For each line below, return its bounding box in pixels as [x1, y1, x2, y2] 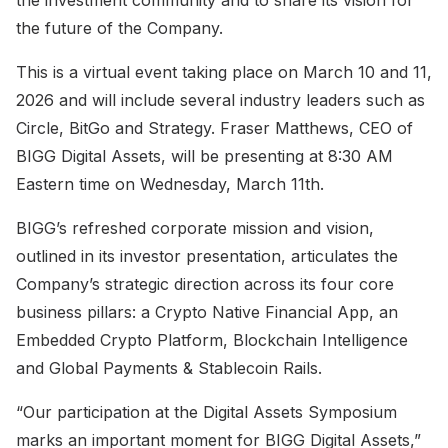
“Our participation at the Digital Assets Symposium [16, 401, 397, 422]
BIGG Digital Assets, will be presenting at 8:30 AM [16, 145, 393, 166]
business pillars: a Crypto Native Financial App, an [16, 301, 398, 322]
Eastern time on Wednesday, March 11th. [16, 173, 324, 194]
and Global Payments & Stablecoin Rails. [16, 357, 322, 378]
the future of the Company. [16, 17, 223, 38]
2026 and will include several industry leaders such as [16, 89, 425, 110]
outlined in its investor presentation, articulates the [16, 245, 398, 266]
